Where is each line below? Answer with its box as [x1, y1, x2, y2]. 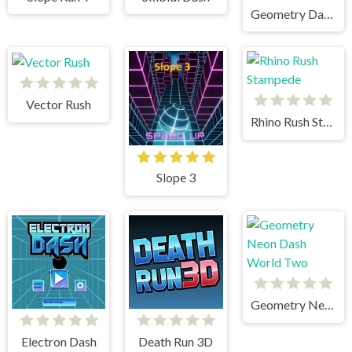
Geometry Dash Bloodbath [324, 5, 334, 21]
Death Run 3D [138, 334, 214, 350]
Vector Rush [26, 97, 92, 112]
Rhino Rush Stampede [323, 114, 333, 130]
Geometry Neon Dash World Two [324, 296, 335, 312]
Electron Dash [20, 334, 97, 350]
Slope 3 [156, 170, 196, 185]
